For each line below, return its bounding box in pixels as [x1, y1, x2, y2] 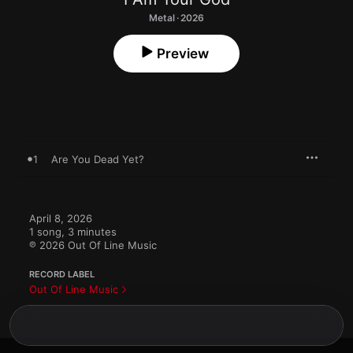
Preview [157, 46, 209, 61]
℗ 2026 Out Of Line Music [29, 239, 157, 251]
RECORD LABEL [29, 269, 95, 280]
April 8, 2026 [29, 212, 92, 225]
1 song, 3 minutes [29, 225, 117, 238]
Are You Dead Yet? [51, 153, 144, 165]
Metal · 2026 [149, 12, 204, 24]
